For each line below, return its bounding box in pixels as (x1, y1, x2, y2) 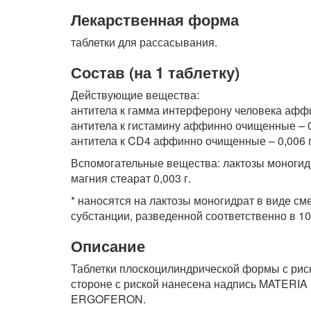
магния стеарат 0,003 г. (71, 170, 191, 186)
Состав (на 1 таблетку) (71, 61, 239, 83)
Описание (71, 235, 145, 257)
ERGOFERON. (71, 291, 146, 307)
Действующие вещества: (71, 87, 199, 103)
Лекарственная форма (71, 8, 239, 31)
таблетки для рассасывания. (71, 34, 217, 50)
